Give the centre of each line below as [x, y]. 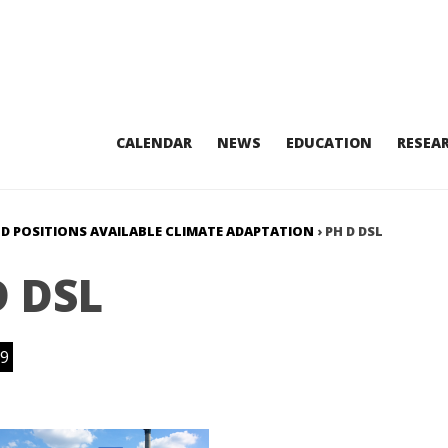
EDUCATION [328, 142]
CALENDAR [153, 142]
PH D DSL [354, 231]
